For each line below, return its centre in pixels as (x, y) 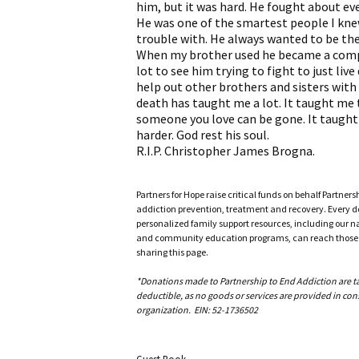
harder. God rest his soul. (203, 135)
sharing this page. (172, 252)
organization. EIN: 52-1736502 (197, 310)
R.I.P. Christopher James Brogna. (226, 151)
